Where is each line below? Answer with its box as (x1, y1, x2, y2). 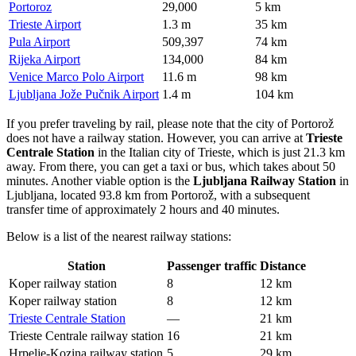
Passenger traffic (167, 258, 257, 273)
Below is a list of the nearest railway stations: (6, 229, 231, 243)
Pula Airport (9, 34, 70, 48)
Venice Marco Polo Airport (9, 69, 144, 83)
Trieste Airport (9, 17, 81, 31)
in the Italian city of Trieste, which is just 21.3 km (95, 145, 345, 159)
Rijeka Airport (9, 52, 80, 66)
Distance (260, 258, 306, 273)
